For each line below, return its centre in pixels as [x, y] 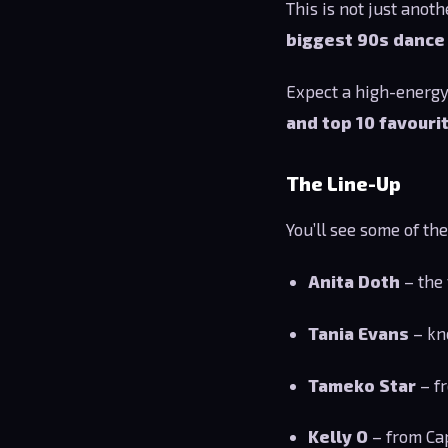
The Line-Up [343, 184]
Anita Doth [354, 280]
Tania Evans [359, 332]
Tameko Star [362, 384]
